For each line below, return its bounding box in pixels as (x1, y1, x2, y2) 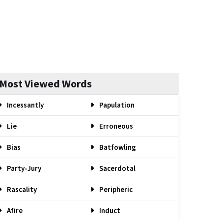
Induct (98, 206, 120, 215)
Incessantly (5, 100, 44, 110)
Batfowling (98, 142, 136, 152)
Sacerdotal (98, 164, 136, 173)
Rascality (5, 185, 37, 194)
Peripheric (98, 185, 133, 194)
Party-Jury (5, 164, 41, 173)
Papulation (98, 100, 135, 110)
